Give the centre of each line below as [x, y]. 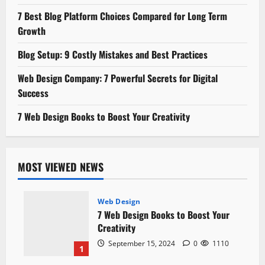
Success [33, 93]
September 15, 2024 [142, 244]
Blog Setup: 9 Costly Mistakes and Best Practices [113, 54]
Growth [32, 30]
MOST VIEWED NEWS [61, 167]
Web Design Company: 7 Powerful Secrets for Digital [118, 78]
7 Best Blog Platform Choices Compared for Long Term [122, 16]
